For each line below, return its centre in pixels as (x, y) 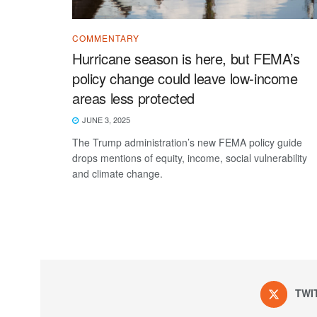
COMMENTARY (106, 38)
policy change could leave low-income (185, 78)
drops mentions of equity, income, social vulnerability (190, 157)
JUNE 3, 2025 (105, 119)
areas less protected (134, 98)
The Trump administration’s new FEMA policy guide (187, 142)
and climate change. (117, 173)
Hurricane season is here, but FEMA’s (186, 58)
